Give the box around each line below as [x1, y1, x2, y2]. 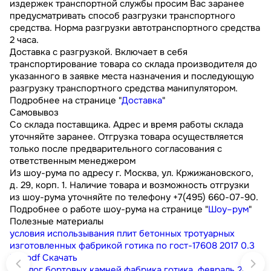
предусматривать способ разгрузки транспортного [10, 10, 235, 22]
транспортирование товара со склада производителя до [10, 58, 257, 71]
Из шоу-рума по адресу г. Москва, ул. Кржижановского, [10, 167, 253, 180]
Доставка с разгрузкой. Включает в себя [10, 46, 188, 59]
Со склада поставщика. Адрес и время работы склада [10, 119, 243, 131]
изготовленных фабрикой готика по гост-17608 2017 [10, 240, 238, 252]
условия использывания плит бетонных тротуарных [10, 227, 235, 240]
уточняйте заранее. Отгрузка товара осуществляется [10, 131, 243, 143]
